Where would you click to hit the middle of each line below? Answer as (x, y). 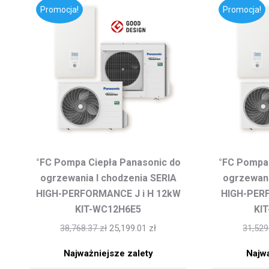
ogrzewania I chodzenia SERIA (108, 178)
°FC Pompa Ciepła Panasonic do (108, 163)
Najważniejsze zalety (108, 254)
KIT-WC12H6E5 (108, 210)
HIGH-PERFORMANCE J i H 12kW (108, 194)
